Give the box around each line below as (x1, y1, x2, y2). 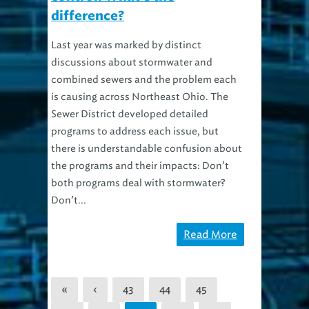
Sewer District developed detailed (51, 108, 208, 120)
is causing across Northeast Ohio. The (51, 90, 228, 103)
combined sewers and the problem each (51, 73, 237, 86)
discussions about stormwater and (51, 56, 212, 68)
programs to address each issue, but (51, 125, 219, 137)
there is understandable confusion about (51, 142, 242, 154)
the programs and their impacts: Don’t (51, 159, 229, 172)
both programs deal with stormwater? (51, 177, 226, 189)
